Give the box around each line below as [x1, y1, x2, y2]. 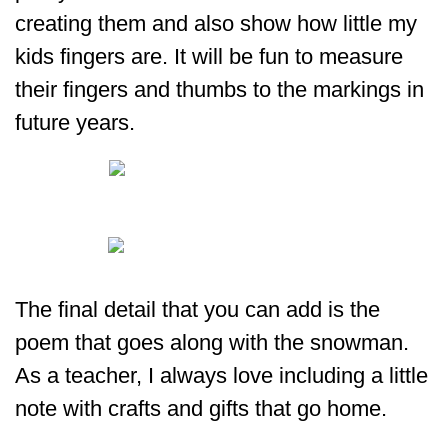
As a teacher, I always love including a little [15, 363, 428, 389]
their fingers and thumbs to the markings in [15, 77, 424, 103]
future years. [15, 110, 135, 136]
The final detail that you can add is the [15, 297, 380, 323]
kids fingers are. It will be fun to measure [15, 44, 403, 70]
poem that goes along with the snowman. [15, 330, 409, 356]
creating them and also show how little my [15, 11, 417, 37]
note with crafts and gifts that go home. [15, 396, 387, 422]
